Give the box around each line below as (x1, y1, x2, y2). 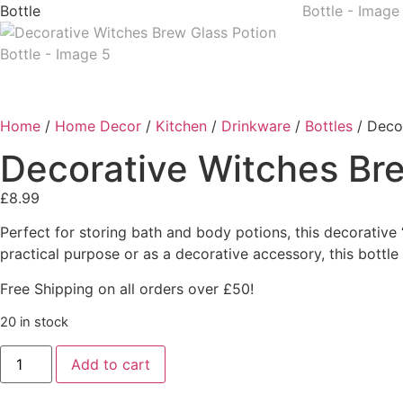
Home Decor (55, 117, 141, 135)
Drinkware (221, 117, 291, 135)
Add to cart (71, 354, 151, 373)
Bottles (305, 117, 353, 135)
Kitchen (156, 117, 207, 135)
